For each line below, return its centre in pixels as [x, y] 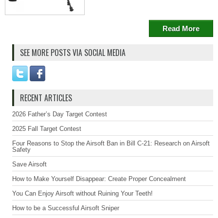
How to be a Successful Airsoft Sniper [66, 208]
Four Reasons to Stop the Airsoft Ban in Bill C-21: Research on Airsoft [111, 143]
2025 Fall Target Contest [47, 129]
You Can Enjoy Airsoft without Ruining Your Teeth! [82, 193]
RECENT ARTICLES [46, 98]
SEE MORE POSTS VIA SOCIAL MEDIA [73, 53]
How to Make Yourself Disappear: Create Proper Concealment [99, 179]
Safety [21, 150]
